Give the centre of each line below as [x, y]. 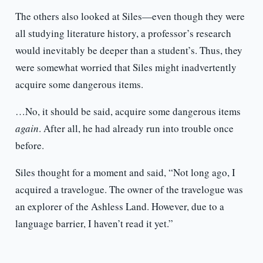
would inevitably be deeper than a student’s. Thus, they [129, 50]
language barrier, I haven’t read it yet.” [94, 224]
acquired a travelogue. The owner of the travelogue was [129, 190]
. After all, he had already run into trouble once [136, 129]
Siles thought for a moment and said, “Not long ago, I [125, 173]
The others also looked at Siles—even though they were [130, 16]
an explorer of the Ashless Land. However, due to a [119, 207]
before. [29, 146]
